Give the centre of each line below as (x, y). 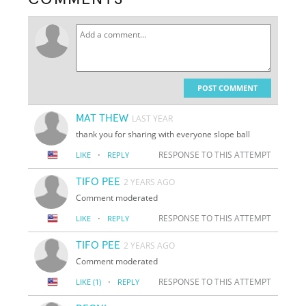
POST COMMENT (227, 87)
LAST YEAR (153, 118)
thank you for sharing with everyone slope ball (163, 134)
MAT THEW (102, 118)
